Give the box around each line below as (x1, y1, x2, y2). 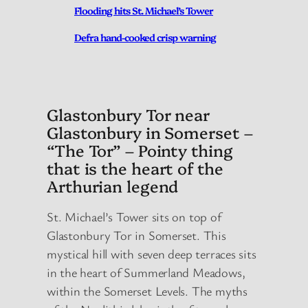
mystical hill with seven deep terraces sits (47, 245, 256, 263)
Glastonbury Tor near (47, 102, 210, 125)
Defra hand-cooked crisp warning (74, 30, 216, 44)
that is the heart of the (47, 156, 223, 179)
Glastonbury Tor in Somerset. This (47, 227, 226, 244)
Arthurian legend (47, 174, 179, 197)
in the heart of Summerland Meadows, (47, 264, 245, 281)
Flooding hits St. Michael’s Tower (74, 3, 213, 18)
